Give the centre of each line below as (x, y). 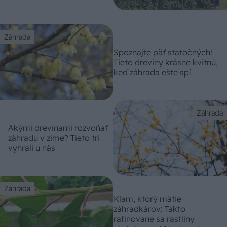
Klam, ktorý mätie (147, 198)
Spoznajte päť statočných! (163, 52)
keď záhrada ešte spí (152, 73)
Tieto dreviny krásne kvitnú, (166, 63)
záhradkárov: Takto (149, 209)
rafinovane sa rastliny (154, 219)
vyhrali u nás (32, 148)
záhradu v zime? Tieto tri (54, 138)
